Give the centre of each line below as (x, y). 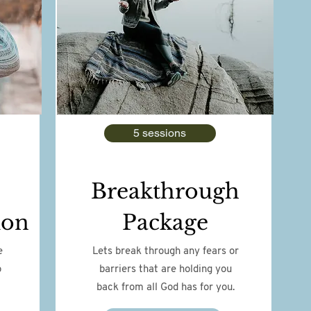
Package (165, 222)
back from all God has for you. (165, 288)
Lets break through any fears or (165, 252)
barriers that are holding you (165, 270)
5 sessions (160, 133)
